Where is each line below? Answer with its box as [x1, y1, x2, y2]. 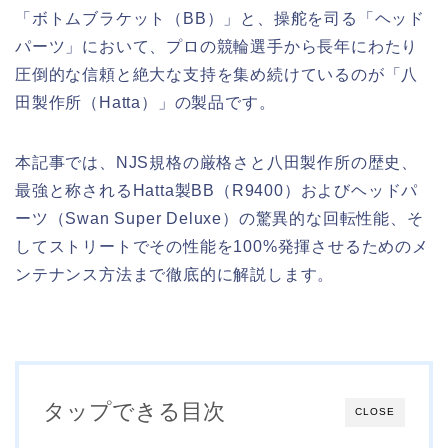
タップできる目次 [43, 399, 225, 425]
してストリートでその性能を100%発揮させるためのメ [15, 238, 429, 256]
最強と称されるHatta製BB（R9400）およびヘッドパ [15, 182, 419, 200]
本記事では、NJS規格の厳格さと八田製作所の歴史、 [15, 154, 418, 172]
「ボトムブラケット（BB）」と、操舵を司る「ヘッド [15, 10, 425, 28]
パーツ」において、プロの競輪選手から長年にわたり [15, 38, 419, 56]
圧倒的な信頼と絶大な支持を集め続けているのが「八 [15, 66, 419, 84]
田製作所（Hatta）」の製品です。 [15, 94, 276, 112]
